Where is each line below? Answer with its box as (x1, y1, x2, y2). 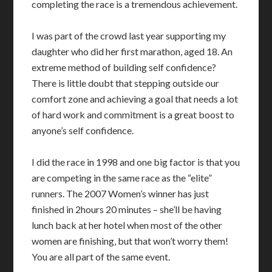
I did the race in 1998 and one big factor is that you (32, 156, 240, 168)
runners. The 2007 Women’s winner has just (32, 188, 209, 199)
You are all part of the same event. (32, 251, 171, 262)
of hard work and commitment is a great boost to (32, 109, 235, 120)
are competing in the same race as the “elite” (32, 172, 212, 183)
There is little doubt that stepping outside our (32, 77, 220, 89)
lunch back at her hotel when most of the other (32, 219, 223, 231)
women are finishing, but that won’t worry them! (32, 235, 229, 246)
